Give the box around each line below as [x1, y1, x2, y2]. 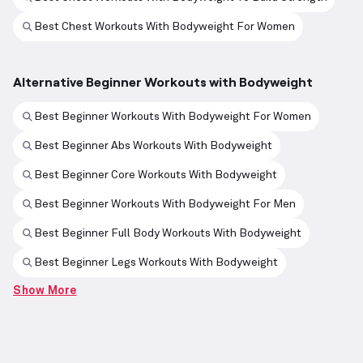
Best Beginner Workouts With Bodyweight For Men [34, 198, 296, 210]
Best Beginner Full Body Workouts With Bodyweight [34, 227, 301, 239]
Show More [13, 285, 77, 297]
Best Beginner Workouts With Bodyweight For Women [34, 110, 311, 122]
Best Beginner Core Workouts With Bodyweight [34, 169, 277, 181]
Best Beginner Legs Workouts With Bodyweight [34, 256, 278, 268]
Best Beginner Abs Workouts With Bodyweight [34, 139, 272, 152]
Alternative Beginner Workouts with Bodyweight [13, 74, 313, 90]
